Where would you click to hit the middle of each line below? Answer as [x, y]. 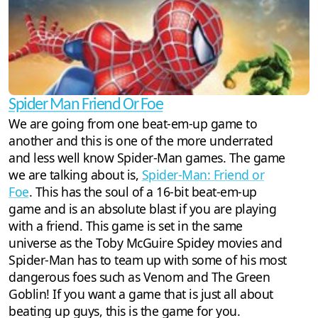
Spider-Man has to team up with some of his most [148, 260]
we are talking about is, [75, 175]
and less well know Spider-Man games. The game [147, 158]
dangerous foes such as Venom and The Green [139, 277]
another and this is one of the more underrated [141, 141]
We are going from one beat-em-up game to [133, 124]
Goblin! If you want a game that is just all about [141, 294]
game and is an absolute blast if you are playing [142, 209]
